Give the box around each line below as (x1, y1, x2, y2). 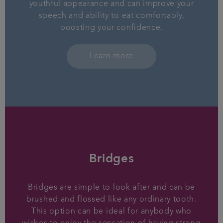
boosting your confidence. (60, 24, 163, 32)
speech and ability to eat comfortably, (38, 12, 185, 20)
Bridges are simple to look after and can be (27, 184, 196, 192)
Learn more (90, 52, 133, 61)
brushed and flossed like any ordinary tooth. (26, 196, 197, 204)
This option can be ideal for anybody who (31, 208, 192, 216)
